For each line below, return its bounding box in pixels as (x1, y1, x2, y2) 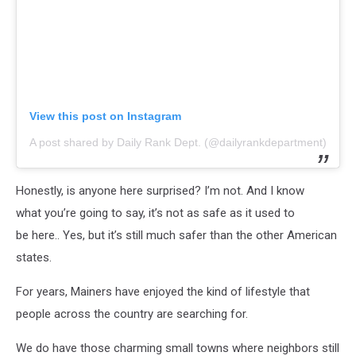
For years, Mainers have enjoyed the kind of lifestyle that (16, 284, 310, 299)
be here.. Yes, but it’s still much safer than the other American (16, 227, 337, 242)
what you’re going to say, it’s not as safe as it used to (16, 205, 295, 220)
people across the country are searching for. (16, 306, 248, 321)
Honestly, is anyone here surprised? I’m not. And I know (16, 183, 304, 198)
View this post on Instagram (29, 109, 181, 122)
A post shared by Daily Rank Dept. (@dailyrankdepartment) (29, 135, 327, 149)
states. (16, 250, 55, 265)
